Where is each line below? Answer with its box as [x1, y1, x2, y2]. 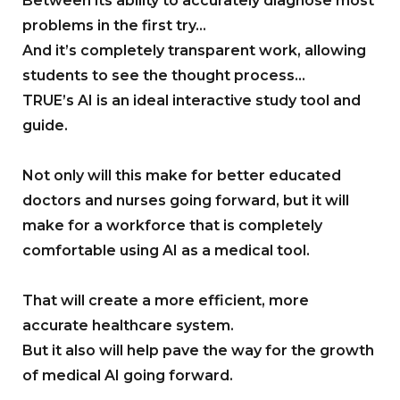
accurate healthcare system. [22, 317, 234, 335]
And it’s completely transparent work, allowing [22, 42, 366, 60]
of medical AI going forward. [22, 367, 233, 385]
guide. [22, 117, 68, 135]
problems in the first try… [22, 17, 206, 35]
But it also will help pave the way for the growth [22, 342, 374, 360]
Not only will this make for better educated [22, 167, 341, 185]
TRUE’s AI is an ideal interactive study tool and [22, 92, 361, 110]
